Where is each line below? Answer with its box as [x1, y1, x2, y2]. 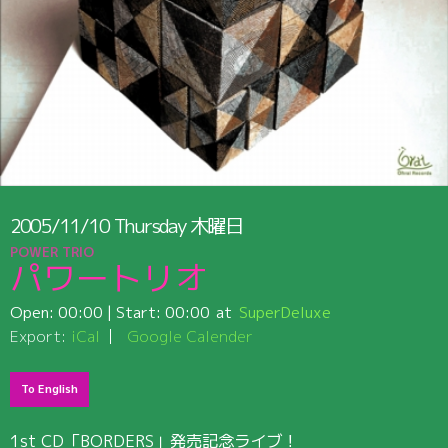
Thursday [114, 212, 187, 240]
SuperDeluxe [239, 300, 332, 323]
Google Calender [127, 324, 254, 347]
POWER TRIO [9, 242, 94, 261]
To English [21, 381, 79, 398]
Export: [9, 324, 66, 347]
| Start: [102, 300, 165, 323]
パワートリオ [9, 255, 208, 301]
